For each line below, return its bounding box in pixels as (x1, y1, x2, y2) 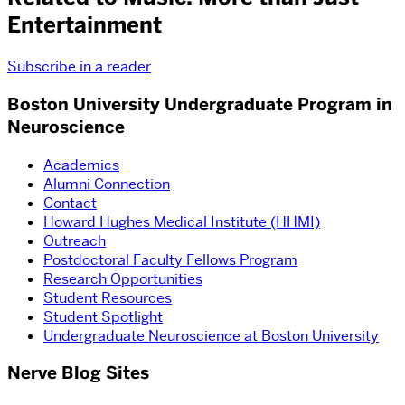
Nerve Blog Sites (7, 362, 149, 385)
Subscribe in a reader (7, 57, 151, 77)
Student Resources (43, 287, 172, 307)
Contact (43, 193, 97, 212)
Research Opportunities (43, 268, 202, 288)
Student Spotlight (43, 306, 163, 326)
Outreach (43, 231, 106, 250)
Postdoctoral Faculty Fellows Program (43, 250, 297, 269)
